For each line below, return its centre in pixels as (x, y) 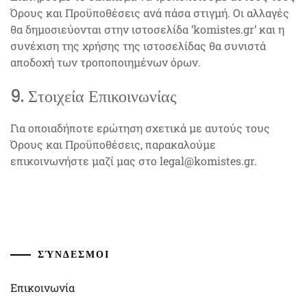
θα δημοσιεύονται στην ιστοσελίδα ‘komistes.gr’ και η (147, 29)
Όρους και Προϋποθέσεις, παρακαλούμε (113, 144)
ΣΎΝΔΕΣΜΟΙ (74, 254)
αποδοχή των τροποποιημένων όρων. (106, 62)
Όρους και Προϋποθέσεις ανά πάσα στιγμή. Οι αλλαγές (150, 13)
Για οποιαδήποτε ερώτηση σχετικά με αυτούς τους (140, 128)
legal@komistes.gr (207, 161)
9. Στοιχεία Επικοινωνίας (94, 96)
